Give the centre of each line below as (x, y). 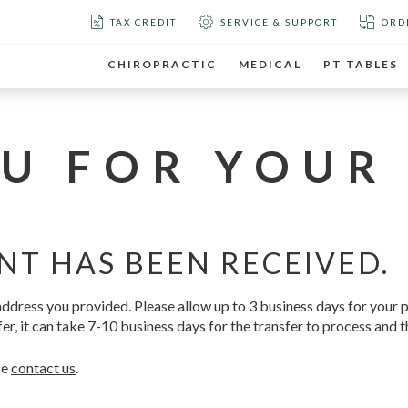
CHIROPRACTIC (162, 64)
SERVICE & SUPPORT (279, 22)
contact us (43, 367)
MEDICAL (270, 64)
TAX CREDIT (143, 22)
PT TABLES (361, 64)
